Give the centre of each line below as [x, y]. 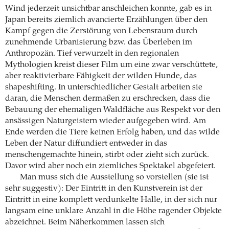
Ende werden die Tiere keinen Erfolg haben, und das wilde [112, 133]
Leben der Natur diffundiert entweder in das [86, 144]
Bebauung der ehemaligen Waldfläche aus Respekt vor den [113, 110]
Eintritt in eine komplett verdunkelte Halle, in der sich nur [111, 200]
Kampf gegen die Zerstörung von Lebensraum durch [101, 31]
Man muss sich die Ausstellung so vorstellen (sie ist [114, 178]
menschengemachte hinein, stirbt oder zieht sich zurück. [107, 155]
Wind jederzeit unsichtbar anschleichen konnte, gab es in [108, 9]
